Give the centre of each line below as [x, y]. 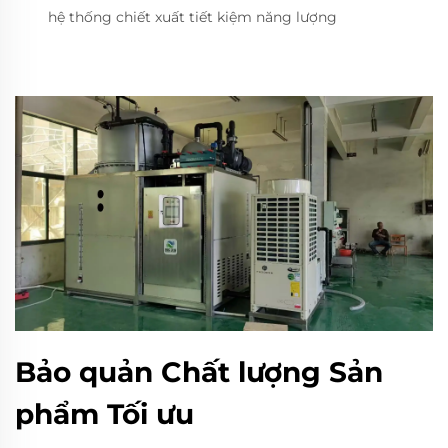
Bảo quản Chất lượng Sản [199, 372]
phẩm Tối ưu [104, 414]
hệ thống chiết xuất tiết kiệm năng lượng [192, 17]
